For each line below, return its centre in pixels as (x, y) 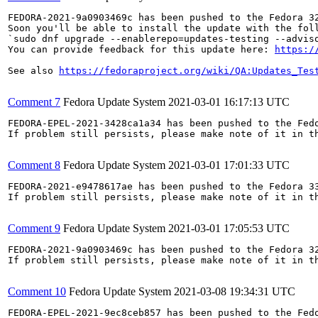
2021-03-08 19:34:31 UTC (235, 291)
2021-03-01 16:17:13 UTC (229, 102)
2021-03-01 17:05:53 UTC (229, 228)
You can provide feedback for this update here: (141, 49)
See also (33, 71)
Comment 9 (34, 228)
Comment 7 (34, 102)
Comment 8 (34, 165)
